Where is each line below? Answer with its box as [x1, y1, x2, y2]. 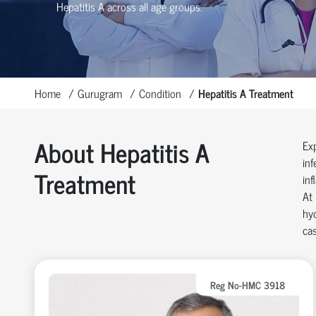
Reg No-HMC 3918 [210, 276, 286, 293]
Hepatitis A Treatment [197, 84, 293, 102]
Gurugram [77, 84, 122, 102]
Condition [138, 84, 181, 102]
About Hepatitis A [34, 131, 209, 173]
